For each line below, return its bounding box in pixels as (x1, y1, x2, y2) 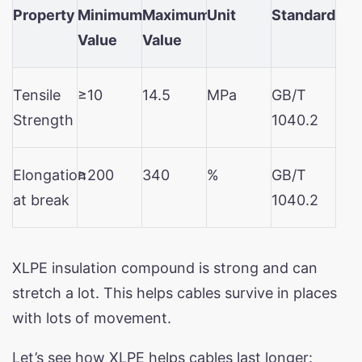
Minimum (78, 6, 142, 23)
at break (13, 191, 69, 208)
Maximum (142, 6, 210, 23)
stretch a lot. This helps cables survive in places (12, 284, 337, 301)
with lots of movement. (12, 309, 171, 326)
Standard (271, 6, 335, 23)
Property (13, 6, 75, 23)
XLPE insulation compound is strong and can (12, 259, 318, 276)
